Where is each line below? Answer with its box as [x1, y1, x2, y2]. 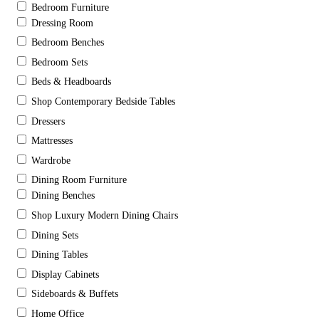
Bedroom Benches [31, 37, 104, 48]
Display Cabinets [31, 268, 99, 280]
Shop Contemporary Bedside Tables [31, 96, 175, 108]
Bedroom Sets [31, 56, 88, 68]
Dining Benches [31, 190, 95, 202]
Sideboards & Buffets [31, 288, 118, 300]
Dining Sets [31, 229, 78, 241]
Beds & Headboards [31, 76, 111, 88]
